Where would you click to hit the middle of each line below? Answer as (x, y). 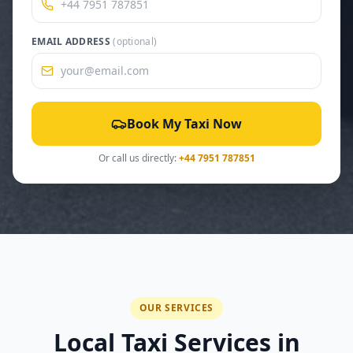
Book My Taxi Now (184, 124)
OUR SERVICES (176, 308)
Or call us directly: (138, 158)
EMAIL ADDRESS (72, 41)
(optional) (135, 41)
